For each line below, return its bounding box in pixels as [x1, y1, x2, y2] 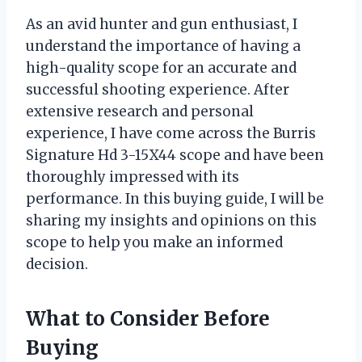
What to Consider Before [26, 305, 270, 331]
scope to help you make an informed [26, 233, 283, 251]
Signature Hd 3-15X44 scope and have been [26, 145, 324, 164]
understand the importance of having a [26, 36, 301, 55]
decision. [26, 255, 88, 273]
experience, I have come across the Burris [26, 124, 316, 142]
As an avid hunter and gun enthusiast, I [26, 15, 297, 33]
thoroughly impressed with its [26, 167, 239, 186]
